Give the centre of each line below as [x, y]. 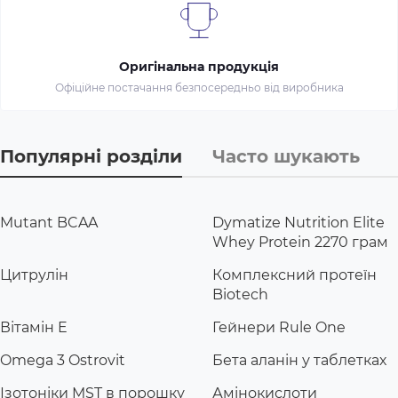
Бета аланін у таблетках [299, 360]
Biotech [240, 294]
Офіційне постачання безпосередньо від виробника [199, 87]
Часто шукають [286, 156]
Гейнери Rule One [279, 327]
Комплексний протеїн [295, 275]
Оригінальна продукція [199, 66]
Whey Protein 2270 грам [300, 242]
